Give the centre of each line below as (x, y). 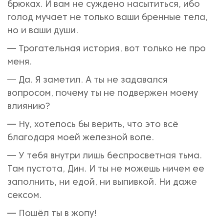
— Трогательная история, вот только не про (107, 49)
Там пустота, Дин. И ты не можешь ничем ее (106, 169)
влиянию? (29, 107)
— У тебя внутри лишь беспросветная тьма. (105, 156)
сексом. (24, 196)
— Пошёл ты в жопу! (52, 214)
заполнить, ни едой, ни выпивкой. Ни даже (102, 183)
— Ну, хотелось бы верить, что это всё (93, 125)
